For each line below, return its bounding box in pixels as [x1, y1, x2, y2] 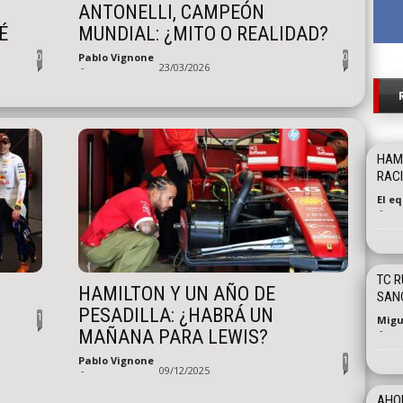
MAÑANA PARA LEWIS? [77, 326, 268, 348]
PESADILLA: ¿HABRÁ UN [77, 304, 273, 327]
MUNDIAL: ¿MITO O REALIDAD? [77, 22, 328, 45]
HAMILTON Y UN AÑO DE [77, 282, 275, 305]
